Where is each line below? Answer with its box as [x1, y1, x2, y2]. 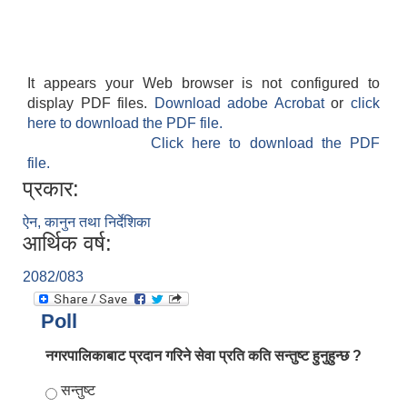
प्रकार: [23, 176, 79, 202]
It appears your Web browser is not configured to [27, 75, 380, 92]
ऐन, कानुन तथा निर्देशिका [23, 214, 151, 231]
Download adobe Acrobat [154, 95, 332, 112]
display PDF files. [27, 95, 154, 112]
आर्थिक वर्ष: [23, 231, 112, 256]
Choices [45, 382, 103, 399]
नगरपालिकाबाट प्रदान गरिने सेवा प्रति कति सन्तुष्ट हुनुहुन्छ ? [45, 348, 362, 364]
